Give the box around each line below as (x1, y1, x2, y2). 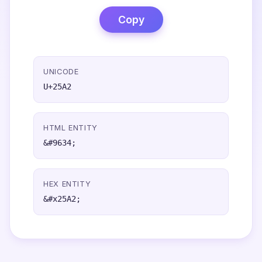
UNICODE (43, 67, 79, 76)
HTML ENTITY (43, 123, 98, 132)
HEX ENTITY (43, 180, 91, 188)
